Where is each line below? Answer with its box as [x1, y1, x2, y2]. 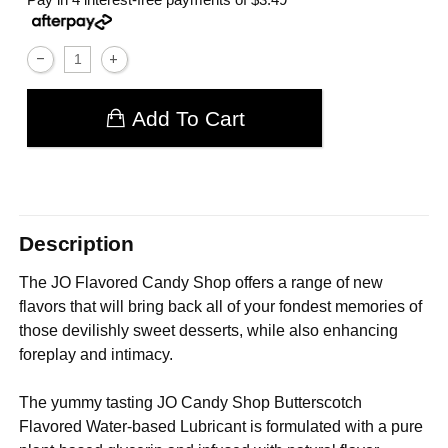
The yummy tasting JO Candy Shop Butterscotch [19, 393, 363, 411]
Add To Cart [131, 106, 245, 130]
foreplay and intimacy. [19, 345, 174, 363]
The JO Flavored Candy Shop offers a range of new [19, 273, 384, 291]
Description [19, 232, 134, 256]
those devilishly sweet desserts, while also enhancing [19, 321, 399, 339]
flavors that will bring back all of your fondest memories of [19, 297, 423, 315]
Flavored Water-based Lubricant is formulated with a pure [19, 417, 424, 435]
